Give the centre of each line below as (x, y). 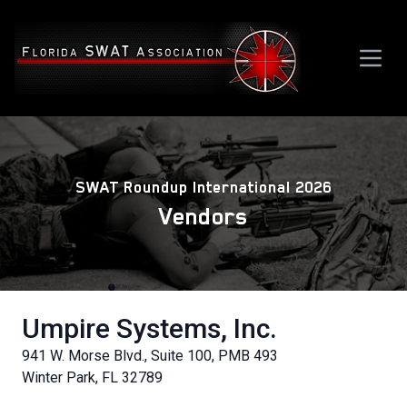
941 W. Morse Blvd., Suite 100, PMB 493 (150, 355)
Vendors (203, 216)
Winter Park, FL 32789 (92, 377)
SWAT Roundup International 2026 (203, 187)
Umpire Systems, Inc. (149, 328)
